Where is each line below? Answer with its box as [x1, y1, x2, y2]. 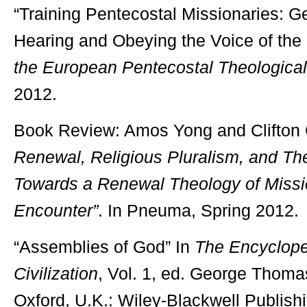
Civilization [14, 264, 98, 283]
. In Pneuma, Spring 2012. [98, 201, 299, 220]
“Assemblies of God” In [14, 237, 195, 256]
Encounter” [14, 201, 98, 220]
